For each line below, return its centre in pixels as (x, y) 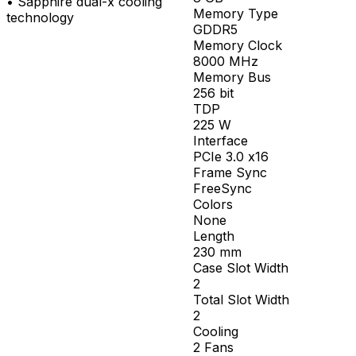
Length (213, 236)
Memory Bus (232, 77)
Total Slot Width (241, 300)
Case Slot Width (240, 268)
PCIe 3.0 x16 (230, 157)
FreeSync (222, 189)
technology (40, 17)
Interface (220, 141)
